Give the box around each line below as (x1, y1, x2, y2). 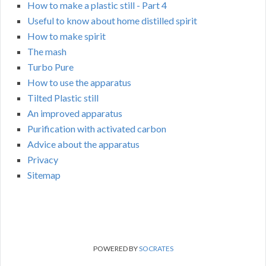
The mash (27, 46, 66, 58)
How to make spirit (27, 30, 106, 42)
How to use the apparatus (27, 77, 131, 88)
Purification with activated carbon (27, 123, 166, 135)
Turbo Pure (27, 61, 74, 73)
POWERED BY (93, 244, 139, 254)
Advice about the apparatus (27, 138, 140, 150)
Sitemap (27, 169, 61, 181)
